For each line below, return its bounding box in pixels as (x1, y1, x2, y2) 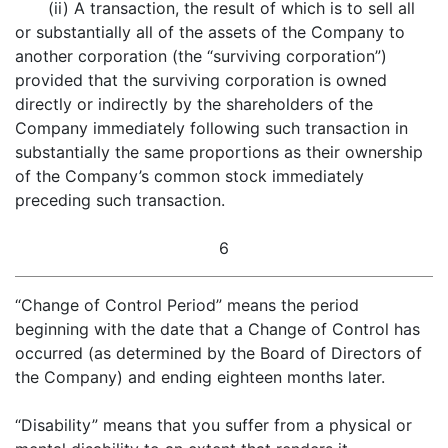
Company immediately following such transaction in (15, 118, 408, 138)
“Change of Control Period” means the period (15, 295, 359, 315)
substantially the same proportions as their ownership (15, 142, 423, 162)
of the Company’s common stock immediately (15, 166, 364, 186)
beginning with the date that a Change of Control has (15, 319, 420, 339)
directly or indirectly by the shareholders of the (15, 94, 373, 114)
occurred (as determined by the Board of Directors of (15, 343, 422, 363)
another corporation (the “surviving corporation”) (15, 46, 387, 66)
